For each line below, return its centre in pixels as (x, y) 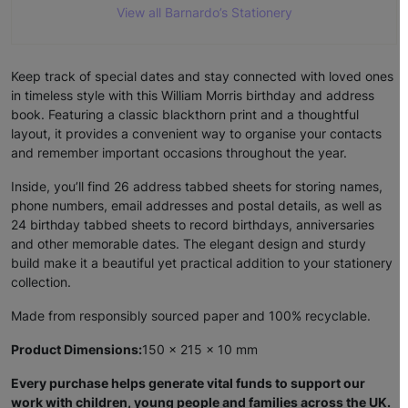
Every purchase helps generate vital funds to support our (188, 383)
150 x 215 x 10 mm (200, 350)
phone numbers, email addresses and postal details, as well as (196, 206)
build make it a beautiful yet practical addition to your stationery (202, 263)
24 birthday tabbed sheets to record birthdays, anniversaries (193, 225)
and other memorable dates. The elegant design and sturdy (189, 244)
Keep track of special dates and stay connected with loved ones (202, 76)
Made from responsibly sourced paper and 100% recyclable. (191, 316)
